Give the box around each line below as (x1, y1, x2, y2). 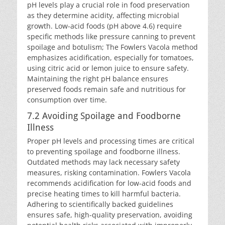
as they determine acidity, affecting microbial (27, 11, 179, 20)
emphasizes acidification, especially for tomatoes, (27, 53, 194, 62)
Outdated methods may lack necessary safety (27, 157, 180, 167)
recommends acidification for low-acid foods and (27, 178, 191, 188)
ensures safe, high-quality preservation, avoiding (27, 210, 192, 219)
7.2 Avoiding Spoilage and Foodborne (27, 110, 181, 121)
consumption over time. (27, 95, 107, 104)
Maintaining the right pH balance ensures (27, 74, 168, 83)
